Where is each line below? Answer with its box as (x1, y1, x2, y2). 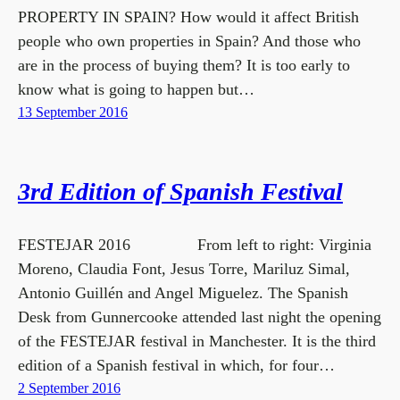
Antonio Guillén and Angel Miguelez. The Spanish (18, 284, 348, 302)
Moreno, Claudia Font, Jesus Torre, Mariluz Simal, (18, 260, 350, 278)
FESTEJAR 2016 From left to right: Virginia (18, 236, 371, 254)
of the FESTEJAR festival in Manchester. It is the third (18, 332, 376, 350)
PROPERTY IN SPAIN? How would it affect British (18, 8, 359, 26)
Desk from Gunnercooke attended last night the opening (18, 308, 381, 326)
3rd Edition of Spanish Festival (18, 178, 343, 205)
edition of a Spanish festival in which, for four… (18, 356, 335, 374)
